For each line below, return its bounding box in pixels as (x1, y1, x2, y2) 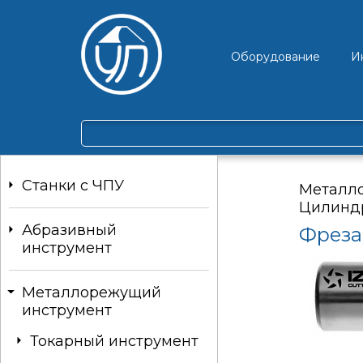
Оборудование (231, 49, 320, 64)
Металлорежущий (22, 284, 161, 301)
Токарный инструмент (30, 332, 199, 350)
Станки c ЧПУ (22, 177, 124, 194)
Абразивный (22, 221, 117, 239)
